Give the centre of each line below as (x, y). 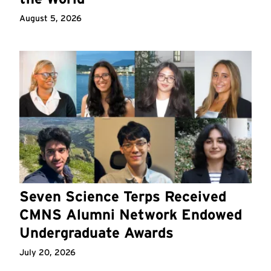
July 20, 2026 (47, 253)
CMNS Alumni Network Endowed (131, 215)
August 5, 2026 (51, 18)
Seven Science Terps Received (123, 197)
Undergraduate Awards (96, 233)
